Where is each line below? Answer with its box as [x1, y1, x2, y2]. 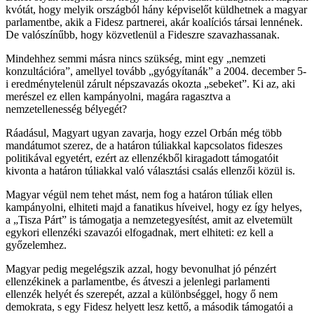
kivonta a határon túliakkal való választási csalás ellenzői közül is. [6, 164, 295, 177]
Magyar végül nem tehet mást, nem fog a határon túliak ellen [6, 188, 273, 200]
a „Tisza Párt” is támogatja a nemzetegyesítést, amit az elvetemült [6, 213, 292, 226]
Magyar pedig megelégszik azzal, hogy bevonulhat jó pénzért [6, 262, 276, 275]
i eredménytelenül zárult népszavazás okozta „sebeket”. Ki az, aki [6, 77, 295, 90]
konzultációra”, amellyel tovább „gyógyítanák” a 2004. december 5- [6, 64, 306, 77]
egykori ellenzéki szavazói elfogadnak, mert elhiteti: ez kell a [6, 226, 273, 238]
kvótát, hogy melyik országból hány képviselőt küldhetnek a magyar [6, 3, 307, 15]
